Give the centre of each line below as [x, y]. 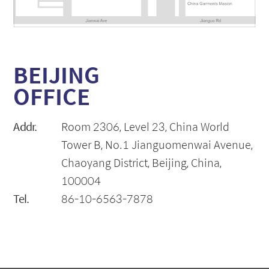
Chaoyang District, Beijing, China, [142, 162]
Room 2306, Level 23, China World [146, 126]
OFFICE [52, 96]
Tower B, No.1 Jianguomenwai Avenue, [157, 144]
